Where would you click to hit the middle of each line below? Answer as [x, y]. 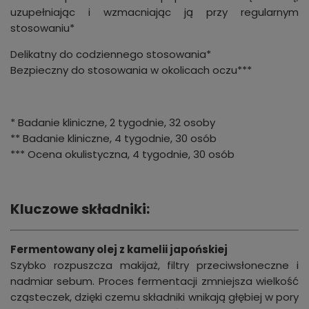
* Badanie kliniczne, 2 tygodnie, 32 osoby [113, 123]
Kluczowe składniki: [80, 209]
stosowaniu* [42, 28]
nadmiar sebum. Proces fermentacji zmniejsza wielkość [154, 281]
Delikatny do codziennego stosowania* [111, 54]
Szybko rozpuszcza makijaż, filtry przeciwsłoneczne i [154, 266]
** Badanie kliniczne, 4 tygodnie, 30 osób [113, 139]
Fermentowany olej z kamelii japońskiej [119, 250]
